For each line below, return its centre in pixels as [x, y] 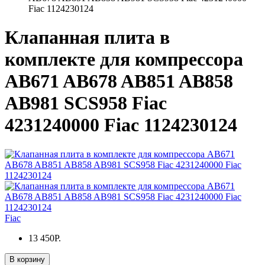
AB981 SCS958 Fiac [86, 103]
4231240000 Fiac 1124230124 [121, 125]
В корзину [27, 259]
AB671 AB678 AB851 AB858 [119, 81]
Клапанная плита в [87, 38]
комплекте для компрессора [124, 59]
